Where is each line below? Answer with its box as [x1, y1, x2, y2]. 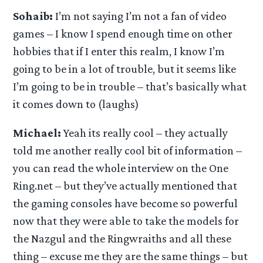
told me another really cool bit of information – [13, 143, 242, 157]
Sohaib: [13, 9, 53, 22]
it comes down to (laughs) [13, 97, 140, 110]
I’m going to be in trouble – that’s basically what [13, 79, 247, 93]
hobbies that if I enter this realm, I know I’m [13, 44, 225, 58]
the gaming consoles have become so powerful [13, 196, 238, 210]
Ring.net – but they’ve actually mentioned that [13, 178, 238, 192]
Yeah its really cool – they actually [61, 126, 228, 139]
